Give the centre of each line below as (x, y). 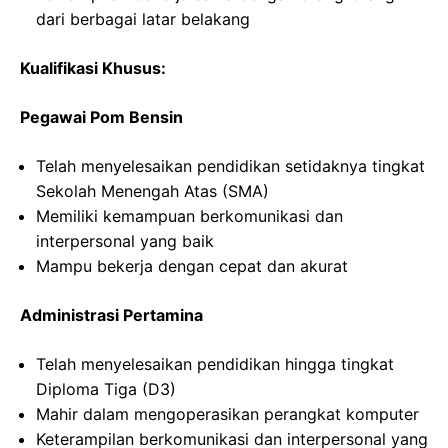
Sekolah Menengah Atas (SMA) (152, 191)
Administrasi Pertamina (111, 315)
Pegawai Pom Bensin (101, 117)
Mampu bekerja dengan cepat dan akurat (192, 266)
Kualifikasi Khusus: (93, 68)
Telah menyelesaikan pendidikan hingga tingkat (215, 364)
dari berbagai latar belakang (143, 19)
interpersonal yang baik (125, 241)
